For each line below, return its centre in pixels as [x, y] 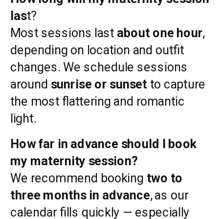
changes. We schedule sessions [99, 67]
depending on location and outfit [97, 50]
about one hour [160, 33]
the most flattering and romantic [98, 101]
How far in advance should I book [104, 143]
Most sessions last [64, 33]
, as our [169, 195]
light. [23, 118]
